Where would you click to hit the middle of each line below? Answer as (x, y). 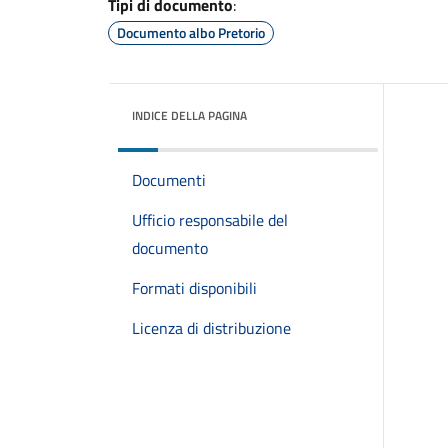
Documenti (169, 180)
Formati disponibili (194, 288)
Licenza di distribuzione (211, 328)
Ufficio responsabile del (210, 220)
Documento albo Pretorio (191, 32)
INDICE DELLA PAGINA (189, 115)
